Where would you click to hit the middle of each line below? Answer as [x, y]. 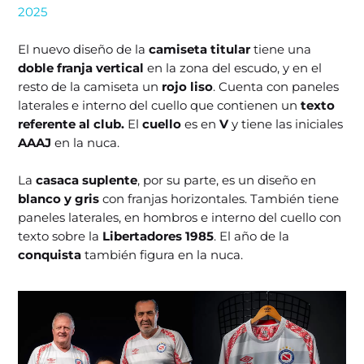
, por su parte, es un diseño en [227, 180]
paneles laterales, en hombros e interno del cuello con [180, 217]
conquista [50, 254]
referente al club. [71, 123]
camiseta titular [200, 49]
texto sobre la [61, 236]
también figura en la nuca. [162, 254]
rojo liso [188, 86]
